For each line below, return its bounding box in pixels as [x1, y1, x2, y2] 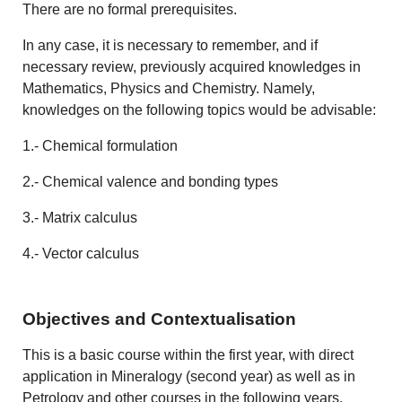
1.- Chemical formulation [22, 137, 179, 153]
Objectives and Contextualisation [22, 310, 297, 329]
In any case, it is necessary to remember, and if [22, 37, 319, 53]
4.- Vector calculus [22, 245, 140, 261]
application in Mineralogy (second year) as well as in [22, 369, 356, 385]
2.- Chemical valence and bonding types [22, 173, 279, 189]
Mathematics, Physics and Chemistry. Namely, [22, 80, 316, 96]
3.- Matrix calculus [22, 209, 138, 225]
